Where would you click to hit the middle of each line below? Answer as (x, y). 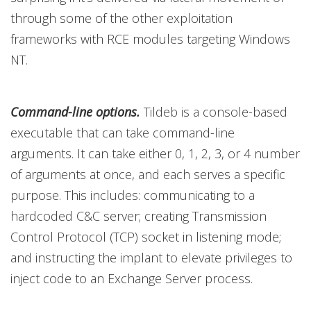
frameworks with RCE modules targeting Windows (150, 39)
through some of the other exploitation (121, 18)
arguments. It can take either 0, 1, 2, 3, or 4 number (155, 153)
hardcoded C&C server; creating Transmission (138, 216)
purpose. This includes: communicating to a (133, 195)
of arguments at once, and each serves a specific (148, 174)
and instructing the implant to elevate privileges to (151, 258)
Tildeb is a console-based (214, 112)
